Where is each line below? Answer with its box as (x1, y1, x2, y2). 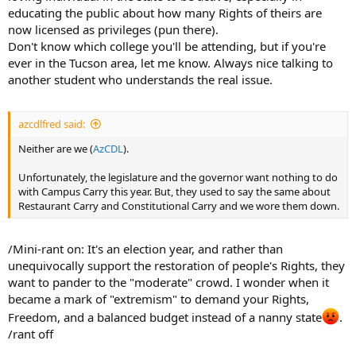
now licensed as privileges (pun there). (8, 21, 219, 37)
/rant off (8, 326, 53, 342)
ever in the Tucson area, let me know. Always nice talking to (8, 55, 333, 71)
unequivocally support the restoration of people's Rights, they (8, 257, 345, 273)
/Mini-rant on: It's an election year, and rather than (8, 241, 283, 257)
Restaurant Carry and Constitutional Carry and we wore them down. (18, 198, 339, 213)
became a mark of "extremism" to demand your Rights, (8, 291, 309, 307)
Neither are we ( (18, 141, 93, 156)
